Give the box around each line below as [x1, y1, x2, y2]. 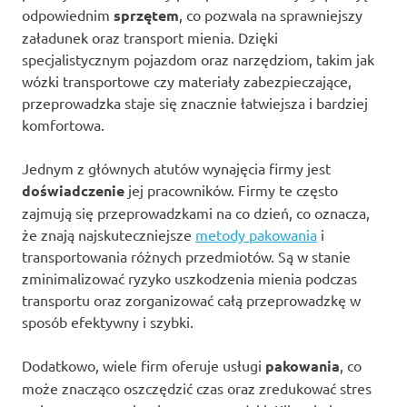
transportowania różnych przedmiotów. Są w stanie [22, 247, 351, 266]
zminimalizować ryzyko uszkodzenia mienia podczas [22, 269, 357, 288]
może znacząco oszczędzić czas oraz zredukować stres [22, 379, 372, 398]
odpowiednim [22, 5, 114, 25]
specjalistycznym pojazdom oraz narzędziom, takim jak [22, 50, 374, 69]
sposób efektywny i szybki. [22, 313, 194, 332]
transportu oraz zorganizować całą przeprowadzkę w [22, 291, 361, 310]
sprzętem [114, 5, 179, 25]
